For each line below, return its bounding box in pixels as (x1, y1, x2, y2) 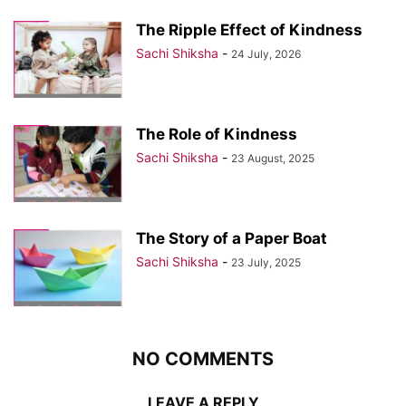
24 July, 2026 (231, 46, 301, 61)
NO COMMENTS (132, 347, 274, 370)
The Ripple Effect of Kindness (136, 20, 362, 39)
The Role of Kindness (136, 124, 297, 143)
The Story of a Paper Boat (136, 228, 327, 247)
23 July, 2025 (231, 255, 301, 269)
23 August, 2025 (231, 150, 314, 165)
